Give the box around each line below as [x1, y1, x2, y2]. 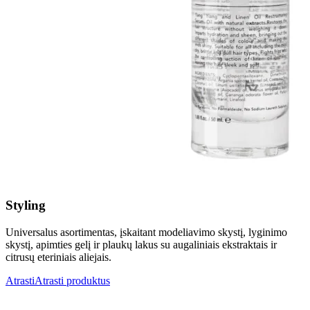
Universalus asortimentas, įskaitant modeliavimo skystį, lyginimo [6, 226, 287, 239]
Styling [6, 198, 46, 213]
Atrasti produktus [35, 275, 110, 287]
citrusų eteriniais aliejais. [6, 251, 111, 264]
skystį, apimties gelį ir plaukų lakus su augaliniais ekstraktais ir [6, 239, 277, 251]
